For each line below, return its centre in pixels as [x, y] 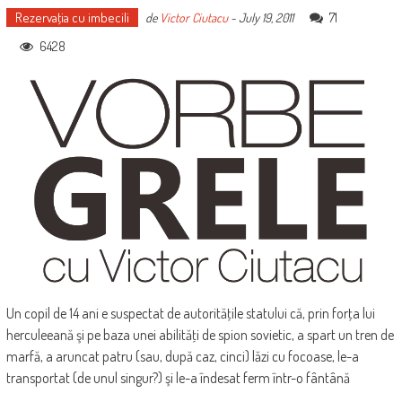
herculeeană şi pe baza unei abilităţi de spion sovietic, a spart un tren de [200, 335]
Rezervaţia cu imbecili [72, 18]
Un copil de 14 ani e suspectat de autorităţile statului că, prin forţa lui [190, 314]
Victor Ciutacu [193, 18]
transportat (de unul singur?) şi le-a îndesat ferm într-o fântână [178, 378]
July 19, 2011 [266, 18]
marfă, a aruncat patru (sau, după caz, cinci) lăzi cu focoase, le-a [182, 357]
